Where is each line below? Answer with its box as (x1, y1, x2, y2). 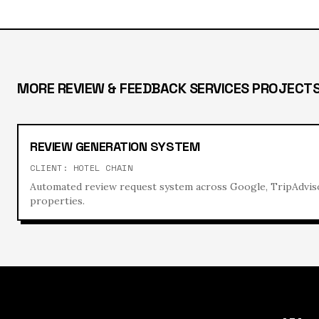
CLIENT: (30, 161, 73, 174)
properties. (30, 194, 85, 207)
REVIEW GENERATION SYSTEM (30, 137, 200, 155)
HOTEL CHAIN (73, 161, 133, 174)
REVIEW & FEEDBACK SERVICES (57, 78, 249, 98)
